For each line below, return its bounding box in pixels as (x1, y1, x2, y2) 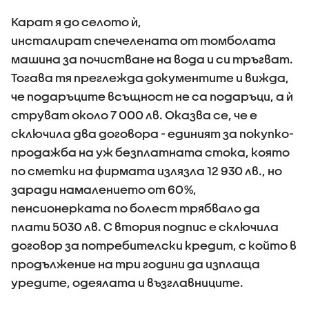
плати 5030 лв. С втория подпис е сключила (11, 220, 279, 233)
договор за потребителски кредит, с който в (11, 239, 297, 252)
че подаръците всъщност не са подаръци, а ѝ (11, 90, 293, 103)
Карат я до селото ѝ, (11, 15, 141, 28)
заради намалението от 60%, (11, 183, 197, 196)
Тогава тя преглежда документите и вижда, (11, 71, 289, 84)
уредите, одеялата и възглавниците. (11, 276, 243, 289)
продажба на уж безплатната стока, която (11, 146, 290, 159)
